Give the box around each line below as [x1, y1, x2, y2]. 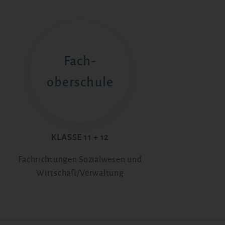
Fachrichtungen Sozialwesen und [18, 154, 142, 164]
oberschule [46, 75, 114, 90]
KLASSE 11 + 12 [51, 133, 109, 143]
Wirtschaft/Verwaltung [36, 168, 124, 178]
